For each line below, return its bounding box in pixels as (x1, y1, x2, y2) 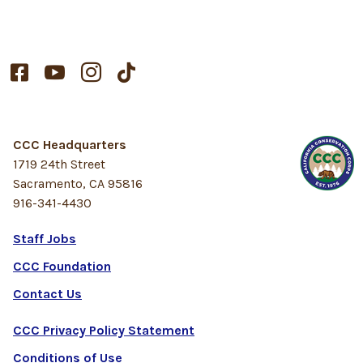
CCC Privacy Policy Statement (13, 322, 194, 339)
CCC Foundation (13, 258, 111, 275)
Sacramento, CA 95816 (13, 176, 143, 192)
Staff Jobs (13, 231, 76, 247)
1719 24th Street (13, 156, 105, 173)
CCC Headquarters (13, 137, 126, 153)
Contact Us (13, 286, 82, 302)
